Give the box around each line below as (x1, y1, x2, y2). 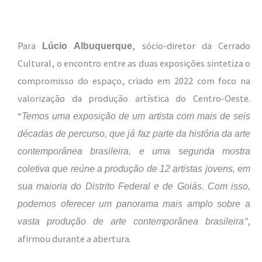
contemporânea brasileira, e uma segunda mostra (18, 146, 250, 157)
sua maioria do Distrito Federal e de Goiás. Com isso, (18, 181, 250, 192)
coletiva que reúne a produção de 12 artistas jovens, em (18, 163, 250, 174)
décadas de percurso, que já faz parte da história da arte (18, 128, 250, 139)
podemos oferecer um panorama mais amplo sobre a (18, 198, 250, 209)
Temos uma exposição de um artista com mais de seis (22, 111, 250, 122)
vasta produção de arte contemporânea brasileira (18, 216, 244, 227)
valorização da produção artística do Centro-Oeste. (18, 92, 250, 105)
